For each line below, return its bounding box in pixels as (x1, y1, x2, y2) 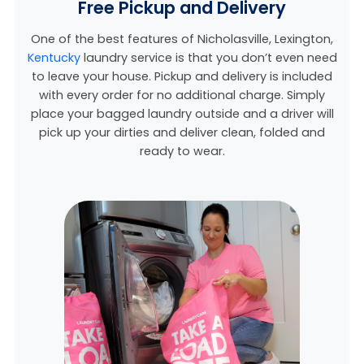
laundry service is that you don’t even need (80, 49, 337, 66)
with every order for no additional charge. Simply (39, 86, 325, 103)
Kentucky (27, 49, 80, 66)
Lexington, (275, 30, 333, 47)
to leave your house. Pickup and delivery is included (32, 67, 332, 84)
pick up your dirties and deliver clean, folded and (39, 123, 325, 141)
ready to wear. (139, 142, 225, 159)
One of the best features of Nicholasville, (31, 30, 275, 47)
